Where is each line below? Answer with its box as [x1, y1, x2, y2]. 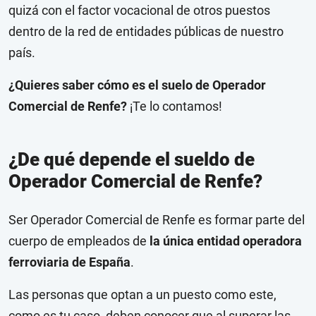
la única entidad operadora [150, 233, 302, 249]
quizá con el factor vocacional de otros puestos [8, 3, 270, 18]
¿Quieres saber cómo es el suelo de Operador [8, 78, 266, 93]
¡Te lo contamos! [127, 99, 222, 114]
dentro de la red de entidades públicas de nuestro [8, 24, 284, 39]
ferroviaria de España [8, 255, 130, 270]
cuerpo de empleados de [8, 233, 150, 249]
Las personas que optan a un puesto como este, [8, 287, 276, 303]
